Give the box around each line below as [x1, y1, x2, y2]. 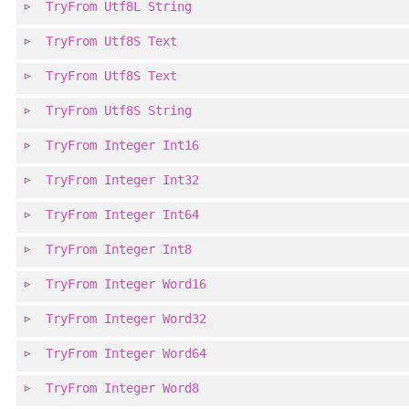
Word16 [163, 277, 207, 292]
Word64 [163, 346, 207, 362]
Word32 [163, 311, 207, 327]
